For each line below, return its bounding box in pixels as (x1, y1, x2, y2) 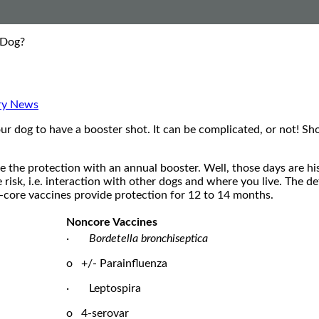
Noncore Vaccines (66, 216, 157, 228)
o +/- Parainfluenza (66, 257, 167, 269)
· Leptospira (66, 282, 141, 294)
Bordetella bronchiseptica (89, 232, 208, 244)
